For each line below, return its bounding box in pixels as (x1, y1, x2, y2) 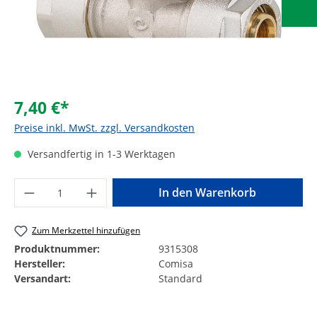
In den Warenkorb (158, 184, 257, 200)
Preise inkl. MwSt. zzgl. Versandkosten (14, 120, 195, 134)
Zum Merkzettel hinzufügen (32, 224, 141, 236)
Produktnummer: (14, 241, 100, 255)
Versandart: (14, 271, 71, 285)
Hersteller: (14, 256, 65, 270)
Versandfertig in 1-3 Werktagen (25, 146, 175, 161)
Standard (158, 271, 202, 285)
